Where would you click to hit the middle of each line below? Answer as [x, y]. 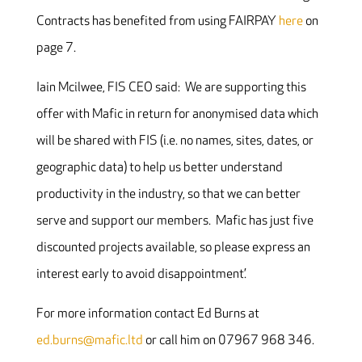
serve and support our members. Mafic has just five [175, 221]
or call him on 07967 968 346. [228, 340]
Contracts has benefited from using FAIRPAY [157, 21]
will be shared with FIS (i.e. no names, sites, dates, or [175, 141]
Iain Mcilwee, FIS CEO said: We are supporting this [171, 87]
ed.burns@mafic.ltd [89, 340]
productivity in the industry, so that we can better [168, 194]
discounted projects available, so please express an [173, 247]
